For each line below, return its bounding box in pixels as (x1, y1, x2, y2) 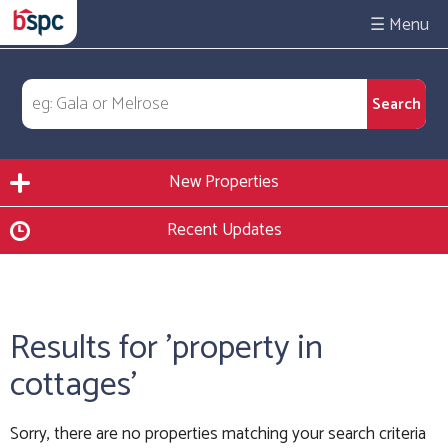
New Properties (169, 168, 279, 196)
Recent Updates (166, 216, 282, 244)
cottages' (10, 358, 137, 413)
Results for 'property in (10, 321, 323, 376)
